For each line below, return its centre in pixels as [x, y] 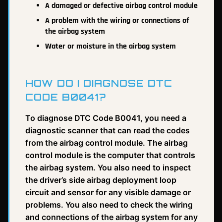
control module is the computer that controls [110, 155]
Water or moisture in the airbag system [111, 46]
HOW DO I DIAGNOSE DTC [99, 83]
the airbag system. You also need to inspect [108, 167]
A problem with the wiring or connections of [117, 20]
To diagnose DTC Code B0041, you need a [106, 118]
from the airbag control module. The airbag [107, 142]
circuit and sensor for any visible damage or [108, 192]
